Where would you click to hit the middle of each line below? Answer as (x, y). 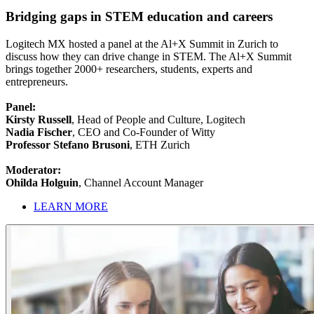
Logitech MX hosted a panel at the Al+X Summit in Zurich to (142, 44)
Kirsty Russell (39, 120)
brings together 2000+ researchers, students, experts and (129, 69)
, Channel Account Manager (141, 183)
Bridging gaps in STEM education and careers (139, 17)
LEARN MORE (71, 207)
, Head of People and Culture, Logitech (158, 120)
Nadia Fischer (39, 132)
